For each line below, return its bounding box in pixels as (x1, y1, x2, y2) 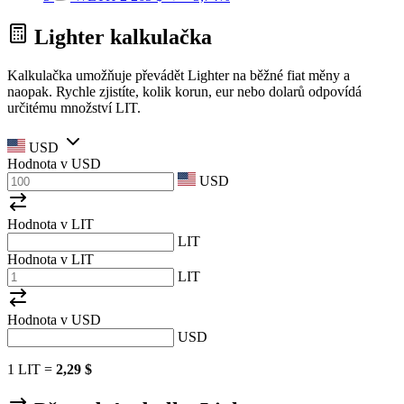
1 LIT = (7, 361, 56, 377)
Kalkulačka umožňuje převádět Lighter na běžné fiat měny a (7, 67, 350, 83)
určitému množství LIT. (7, 99, 141, 115)
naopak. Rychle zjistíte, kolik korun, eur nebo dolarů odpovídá (7, 83, 362, 99)
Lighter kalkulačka (29, 25, 212, 50)
